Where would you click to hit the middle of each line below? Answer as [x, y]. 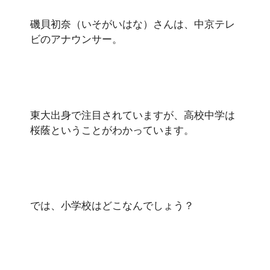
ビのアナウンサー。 [76, 39]
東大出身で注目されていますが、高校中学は [133, 115]
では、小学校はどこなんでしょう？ [112, 205]
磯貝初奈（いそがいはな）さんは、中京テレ [133, 24]
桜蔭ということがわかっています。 [112, 130]
